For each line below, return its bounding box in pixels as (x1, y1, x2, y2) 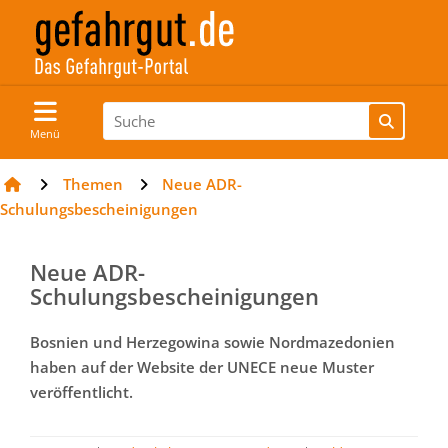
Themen (63, 174, 123, 194)
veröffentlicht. (30, 382, 133, 402)
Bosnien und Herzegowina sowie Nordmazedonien (30, 332, 395, 352)
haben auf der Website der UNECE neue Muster (30, 357, 374, 377)
